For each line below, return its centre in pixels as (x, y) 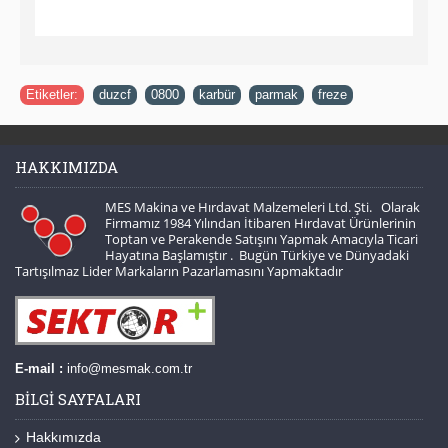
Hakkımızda (63, 436)
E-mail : (39, 368)
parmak (276, 94)
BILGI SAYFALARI (78, 398)
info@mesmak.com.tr (129, 368)
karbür (217, 94)
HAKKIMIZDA (66, 166)
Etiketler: (52, 94)
